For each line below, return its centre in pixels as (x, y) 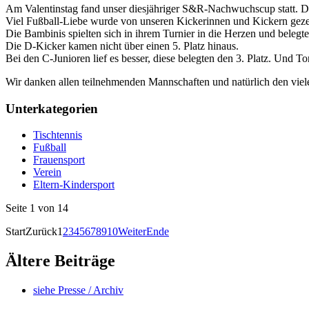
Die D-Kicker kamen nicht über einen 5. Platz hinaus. (122, 46)
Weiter (132, 232)
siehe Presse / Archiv (78, 290)
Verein (47, 172)
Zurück (41, 232)
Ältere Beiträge (60, 261)
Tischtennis (58, 135)
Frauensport (59, 160)
